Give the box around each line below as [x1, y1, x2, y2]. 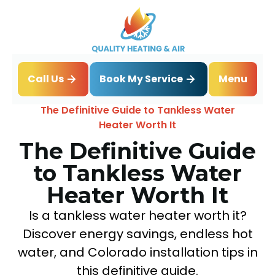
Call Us [28, 72, 64, 87]
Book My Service [99, 71, 183, 86]
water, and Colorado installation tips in [17, 243, 258, 261]
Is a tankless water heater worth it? [28, 206, 247, 224]
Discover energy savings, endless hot [22, 225, 253, 242]
